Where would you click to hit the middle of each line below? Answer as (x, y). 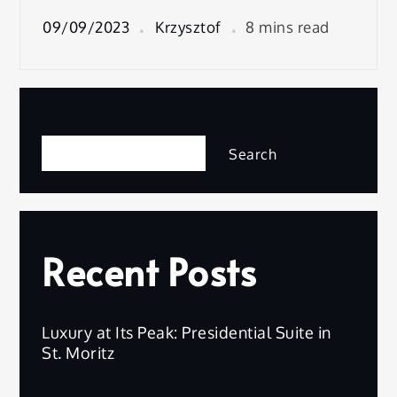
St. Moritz (78, 352)
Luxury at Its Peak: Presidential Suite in (187, 332)
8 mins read (288, 27)
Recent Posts (149, 271)
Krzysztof (188, 27)
